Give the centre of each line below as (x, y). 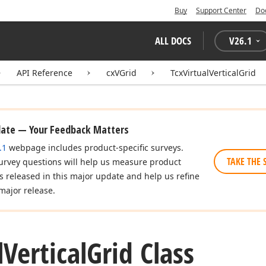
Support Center (221, 10)
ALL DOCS (173, 41)
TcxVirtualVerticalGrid (213, 73)
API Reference (45, 73)
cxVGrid (121, 73)
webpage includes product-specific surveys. (95, 148)
